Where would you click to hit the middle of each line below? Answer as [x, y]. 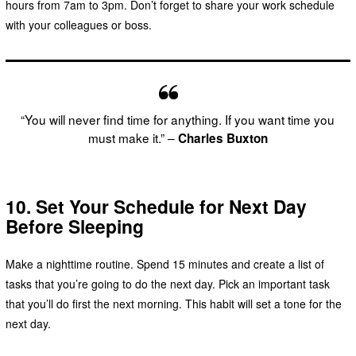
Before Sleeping [74, 226]
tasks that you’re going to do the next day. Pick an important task [167, 283]
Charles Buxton [222, 139]
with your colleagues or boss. [78, 25]
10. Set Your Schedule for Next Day [156, 207]
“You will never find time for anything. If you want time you [178, 120]
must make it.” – [133, 138]
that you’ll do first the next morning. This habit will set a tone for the [173, 303]
